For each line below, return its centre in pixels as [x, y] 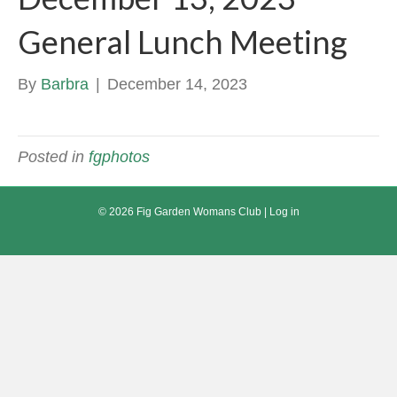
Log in [284, 212]
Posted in [53, 157]
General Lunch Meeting [183, 42]
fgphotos [119, 157]
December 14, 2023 [177, 84]
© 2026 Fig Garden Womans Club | [183, 212]
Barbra [65, 84]
